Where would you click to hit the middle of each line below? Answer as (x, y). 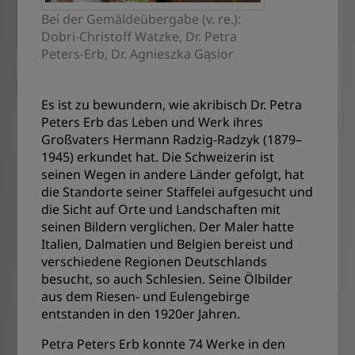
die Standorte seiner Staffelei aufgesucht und (177, 191)
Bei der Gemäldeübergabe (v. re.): (141, 19)
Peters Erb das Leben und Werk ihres (153, 122)
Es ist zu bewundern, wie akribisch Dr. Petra (172, 104)
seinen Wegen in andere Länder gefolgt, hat (173, 174)
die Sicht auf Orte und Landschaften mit (161, 209)
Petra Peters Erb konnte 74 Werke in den (164, 344)
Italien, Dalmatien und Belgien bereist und (168, 244)
